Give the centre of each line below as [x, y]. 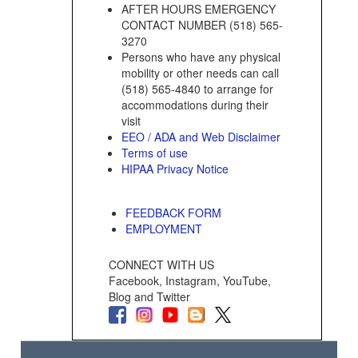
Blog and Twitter [160, 297]
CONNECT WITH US [167, 265]
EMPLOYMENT [163, 229]
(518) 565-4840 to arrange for [197, 89]
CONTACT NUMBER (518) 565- [202, 25]
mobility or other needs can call [200, 73]
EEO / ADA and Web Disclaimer [201, 137]
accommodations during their [195, 105]
